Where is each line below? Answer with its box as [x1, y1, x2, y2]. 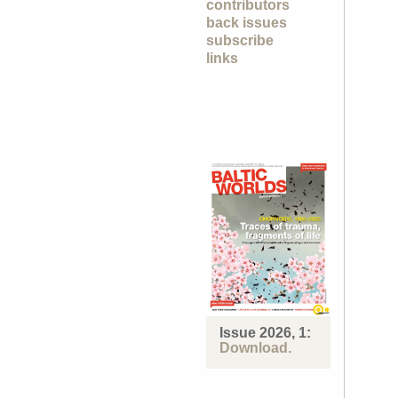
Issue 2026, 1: [219, 324, 311, 340]
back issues [206, 15, 287, 30]
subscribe [206, 33, 274, 48]
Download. [219, 339, 291, 355]
